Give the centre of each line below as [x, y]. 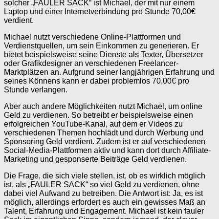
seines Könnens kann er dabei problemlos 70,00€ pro [97, 81]
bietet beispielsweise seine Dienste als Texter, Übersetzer [104, 55]
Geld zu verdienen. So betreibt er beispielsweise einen [99, 115]
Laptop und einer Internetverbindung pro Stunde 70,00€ [100, 12]
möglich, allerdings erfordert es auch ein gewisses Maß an [105, 202]
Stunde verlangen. [36, 90]
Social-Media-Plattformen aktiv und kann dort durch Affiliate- [107, 151]
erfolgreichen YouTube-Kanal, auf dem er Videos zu [93, 124]
